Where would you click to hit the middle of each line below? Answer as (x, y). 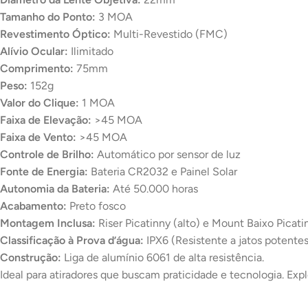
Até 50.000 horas (154, 189)
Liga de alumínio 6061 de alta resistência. (163, 258)
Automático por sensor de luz (167, 155)
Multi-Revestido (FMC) (169, 34)
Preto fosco (96, 206)
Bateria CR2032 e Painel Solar (163, 172)
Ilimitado (91, 52)
